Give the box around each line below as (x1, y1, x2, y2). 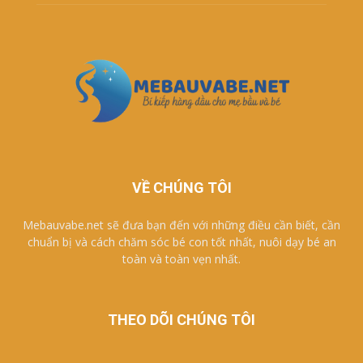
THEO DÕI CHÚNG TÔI (108, 310, 255, 328)
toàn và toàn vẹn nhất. (122, 250, 241, 267)
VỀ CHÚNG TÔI (131, 178, 232, 196)
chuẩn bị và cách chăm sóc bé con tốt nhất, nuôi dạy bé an (27, 233, 336, 250)
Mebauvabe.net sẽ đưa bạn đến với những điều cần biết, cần (23, 216, 340, 233)
